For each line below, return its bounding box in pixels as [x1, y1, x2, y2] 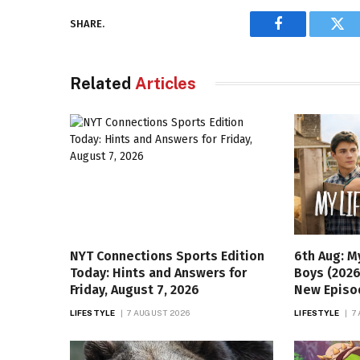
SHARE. [70, 18, 104, 31]
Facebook [276, 28, 333, 43]
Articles [135, 73, 196, 93]
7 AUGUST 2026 [126, 308, 190, 318]
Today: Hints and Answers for [70, 265, 247, 281]
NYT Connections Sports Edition [70, 248, 264, 264]
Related [70, 73, 135, 93]
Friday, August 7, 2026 [70, 282, 199, 298]
